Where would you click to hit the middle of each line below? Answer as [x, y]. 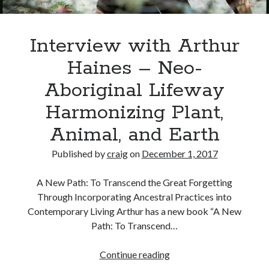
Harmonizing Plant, [134, 113]
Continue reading [134, 254]
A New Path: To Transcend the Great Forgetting [134, 182]
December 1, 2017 [180, 153]
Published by [79, 153]
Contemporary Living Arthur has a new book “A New [134, 211]
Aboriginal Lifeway [134, 90]
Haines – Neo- [134, 68]
